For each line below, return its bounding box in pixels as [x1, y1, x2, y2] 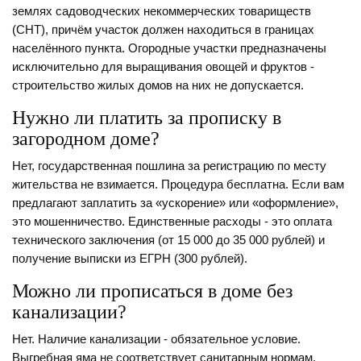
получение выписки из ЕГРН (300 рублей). [12, 252, 247, 266]
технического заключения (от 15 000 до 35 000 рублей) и [12, 234, 325, 247]
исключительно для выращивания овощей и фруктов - [12, 60, 314, 74]
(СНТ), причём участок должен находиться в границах [12, 23, 314, 37]
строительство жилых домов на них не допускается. [12, 79, 304, 93]
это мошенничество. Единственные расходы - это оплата [12, 215, 332, 229]
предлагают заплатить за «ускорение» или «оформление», [12, 197, 338, 210]
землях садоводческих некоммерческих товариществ [12, 5, 311, 19]
